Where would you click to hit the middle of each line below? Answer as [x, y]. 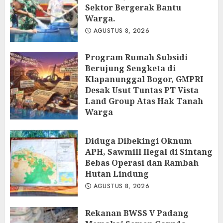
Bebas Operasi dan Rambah [142, 163]
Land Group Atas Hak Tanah [144, 101]
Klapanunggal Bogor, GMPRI [144, 79]
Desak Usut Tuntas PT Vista [142, 90]
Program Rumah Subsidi [136, 57]
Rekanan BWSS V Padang [137, 213]
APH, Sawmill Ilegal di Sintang [149, 152]
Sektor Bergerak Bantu [133, 7]
